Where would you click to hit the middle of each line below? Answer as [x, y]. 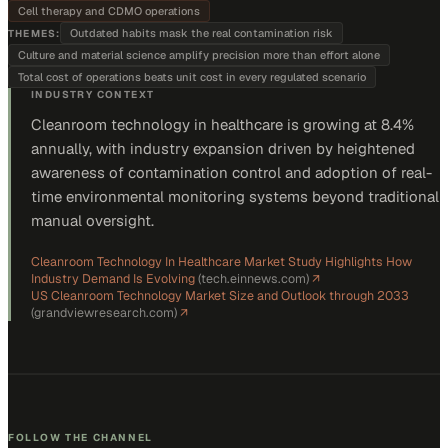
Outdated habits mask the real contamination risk [202, 33]
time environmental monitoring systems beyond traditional [235, 196]
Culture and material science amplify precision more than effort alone [199, 55]
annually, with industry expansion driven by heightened [223, 148]
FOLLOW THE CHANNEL [80, 437]
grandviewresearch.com [104, 312]
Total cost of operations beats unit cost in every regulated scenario [192, 77]
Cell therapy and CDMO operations [109, 11]
